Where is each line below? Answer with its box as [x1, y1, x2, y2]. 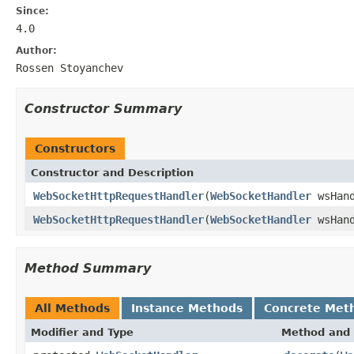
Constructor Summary [24, 100, 182, 116]
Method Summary [24, 260, 151, 276]
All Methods [35, 301, 110, 314]
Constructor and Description [31, 166, 194, 179]
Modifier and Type [31, 326, 134, 338]
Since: [16, 5, 49, 17]
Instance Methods [131, 301, 243, 314]
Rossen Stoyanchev [16, 61, 123, 74]
